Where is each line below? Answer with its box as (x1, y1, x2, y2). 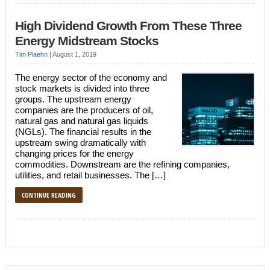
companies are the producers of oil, (14, 105, 153, 115)
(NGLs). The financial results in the (14, 127, 151, 137)
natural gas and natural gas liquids (14, 116, 148, 126)
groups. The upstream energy (14, 94, 131, 104)
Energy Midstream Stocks (14, 34, 159, 48)
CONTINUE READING (21, 190, 76, 199)
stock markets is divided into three (14, 83, 149, 93)
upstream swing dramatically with (14, 137, 146, 148)
